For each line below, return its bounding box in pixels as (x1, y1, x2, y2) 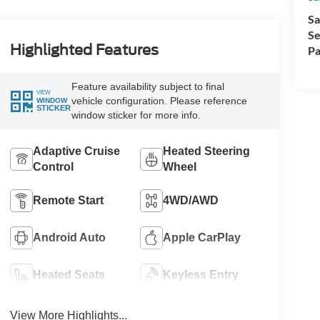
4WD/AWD (163, 194, 219, 206)
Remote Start (32, 194, 104, 206)
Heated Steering (163, 144, 251, 157)
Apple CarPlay (163, 231, 241, 244)
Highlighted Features (9, 41, 159, 59)
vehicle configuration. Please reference (71, 94, 247, 106)
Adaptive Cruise (32, 144, 120, 157)
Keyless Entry (163, 268, 239, 281)
